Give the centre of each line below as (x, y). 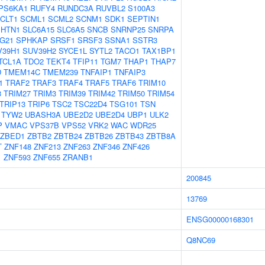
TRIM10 (152, 83)
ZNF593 (17, 157)
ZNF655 (47, 157)
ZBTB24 (68, 136)
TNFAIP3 (130, 72)
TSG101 (124, 104)
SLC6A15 (38, 29)
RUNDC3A (75, 8)
